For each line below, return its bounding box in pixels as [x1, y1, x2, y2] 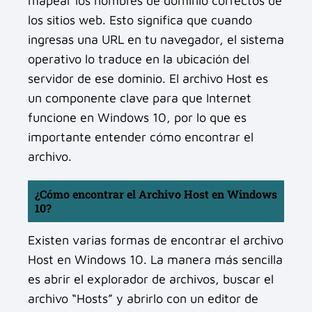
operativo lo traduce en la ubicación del [28, 51, 249, 66]
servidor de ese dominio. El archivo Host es [28, 70, 268, 86]
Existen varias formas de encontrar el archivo [28, 232, 283, 247]
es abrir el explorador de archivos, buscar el [28, 271, 274, 286]
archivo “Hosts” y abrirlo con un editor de [28, 290, 258, 306]
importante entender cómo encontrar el [28, 129, 253, 144]
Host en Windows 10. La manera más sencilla [28, 251, 283, 267]
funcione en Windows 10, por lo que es [28, 109, 247, 125]
